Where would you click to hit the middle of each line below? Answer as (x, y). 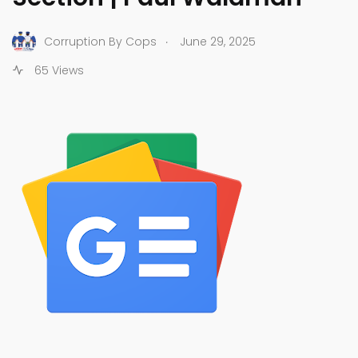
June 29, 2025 (218, 42)
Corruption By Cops (100, 42)
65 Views (58, 70)
